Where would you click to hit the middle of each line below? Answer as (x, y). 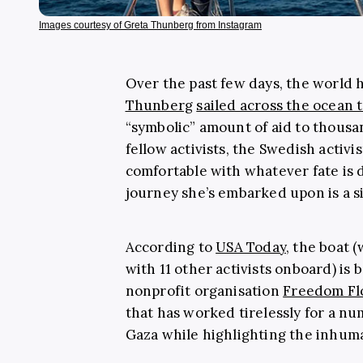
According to (171, 247)
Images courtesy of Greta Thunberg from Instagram (150, 25)
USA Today (251, 247)
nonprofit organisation (204, 290)
